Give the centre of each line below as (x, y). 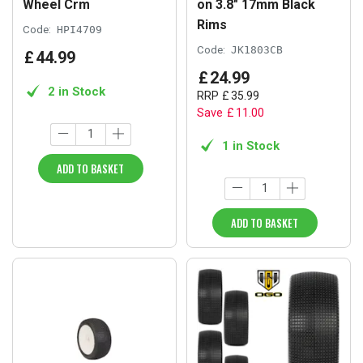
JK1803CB (257, 49)
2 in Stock (77, 91)
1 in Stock (251, 145)
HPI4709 (79, 29)
